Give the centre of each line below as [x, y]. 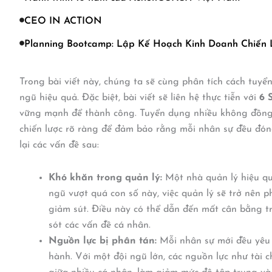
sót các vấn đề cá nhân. [100, 225]
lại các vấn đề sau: [59, 145]
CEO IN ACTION [63, 21]
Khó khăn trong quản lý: [105, 178]
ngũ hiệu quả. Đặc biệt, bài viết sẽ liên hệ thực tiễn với [139, 98]
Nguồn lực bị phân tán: [103, 241]
